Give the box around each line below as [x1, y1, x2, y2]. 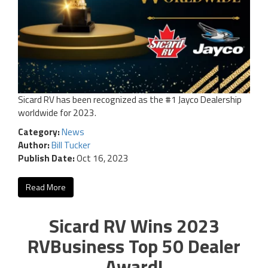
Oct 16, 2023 [75, 151, 129, 165]
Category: [18, 124, 62, 139]
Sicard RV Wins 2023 [48, 211, 220, 240]
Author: [18, 138, 51, 152]
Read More [26, 180, 66, 193]
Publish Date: [18, 151, 75, 165]
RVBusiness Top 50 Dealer [28, 231, 240, 260]
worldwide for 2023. [18, 105, 96, 120]
